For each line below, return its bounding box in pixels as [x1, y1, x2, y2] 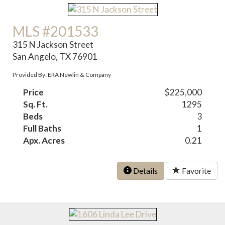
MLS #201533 [13, 23, 99, 40]
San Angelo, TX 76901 [13, 51, 98, 62]
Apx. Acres [23, 135, 65, 146]
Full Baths [23, 123, 62, 134]
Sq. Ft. [23, 99, 48, 110]
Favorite [180, 166, 211, 176]
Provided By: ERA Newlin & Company [13, 71, 111, 79]
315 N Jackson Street [13, 39, 94, 50]
